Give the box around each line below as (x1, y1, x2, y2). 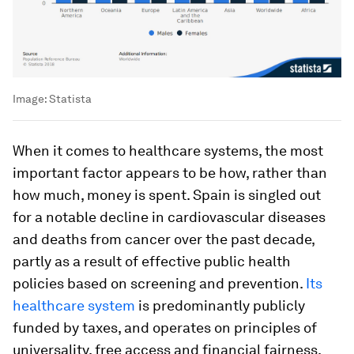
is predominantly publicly (135, 297, 305, 314)
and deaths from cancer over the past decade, (13, 231, 314, 248)
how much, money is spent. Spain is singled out (13, 186, 321, 204)
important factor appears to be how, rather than (13, 164, 327, 182)
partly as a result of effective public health (13, 253, 291, 270)
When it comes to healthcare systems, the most (13, 142, 323, 160)
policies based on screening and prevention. (13, 275, 306, 292)
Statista (49, 92, 92, 106)
